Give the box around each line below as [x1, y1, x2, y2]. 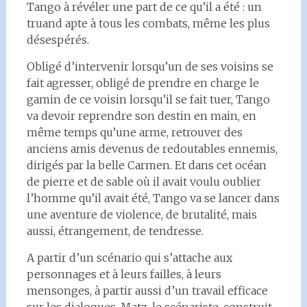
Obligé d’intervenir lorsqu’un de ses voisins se [26, 59, 273, 73]
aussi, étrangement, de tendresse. [26, 223, 204, 238]
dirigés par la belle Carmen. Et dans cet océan [26, 158, 267, 172]
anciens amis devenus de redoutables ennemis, [26, 141, 278, 156]
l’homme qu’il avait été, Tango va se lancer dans [26, 191, 280, 205]
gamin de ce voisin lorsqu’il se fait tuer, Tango [26, 92, 270, 106]
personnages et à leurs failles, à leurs [26, 267, 221, 281]
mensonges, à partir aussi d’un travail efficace [26, 283, 268, 297]
